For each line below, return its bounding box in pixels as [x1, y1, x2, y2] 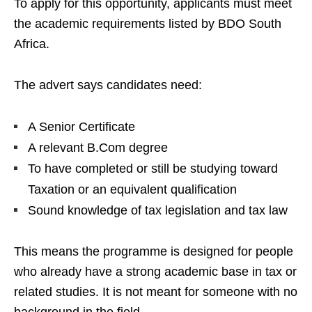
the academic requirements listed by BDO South [14, 17, 281, 31]
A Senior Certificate [28, 120, 135, 134]
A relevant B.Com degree [28, 141, 168, 155]
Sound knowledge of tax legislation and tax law [28, 203, 288, 217]
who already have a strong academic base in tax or [14, 265, 297, 279]
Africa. [14, 37, 49, 51]
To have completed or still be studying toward [28, 162, 278, 175]
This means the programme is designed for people [14, 244, 293, 258]
